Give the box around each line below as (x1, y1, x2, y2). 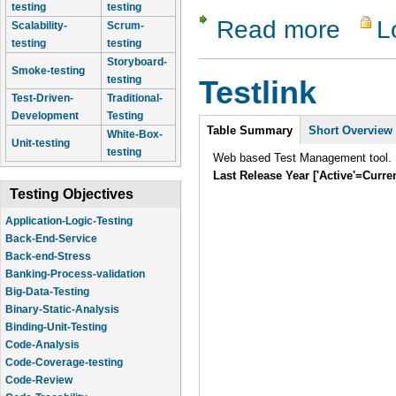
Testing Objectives (10, 187, 133, 202)
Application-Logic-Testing (5, 215, 133, 227)
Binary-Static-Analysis (5, 303, 119, 316)
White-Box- (107, 128, 163, 141)
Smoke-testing (11, 65, 85, 77)
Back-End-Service (5, 232, 97, 245)
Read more (217, 14, 340, 43)
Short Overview (308, 124, 393, 138)
